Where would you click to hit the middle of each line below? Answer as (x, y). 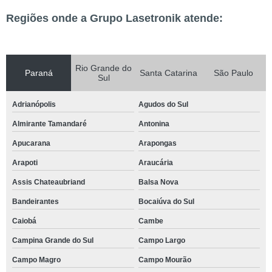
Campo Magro (36, 260)
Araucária (155, 163)
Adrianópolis (34, 104)
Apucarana (31, 143)
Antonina (154, 124)
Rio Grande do (104, 68)
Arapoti (25, 163)
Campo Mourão (165, 260)
